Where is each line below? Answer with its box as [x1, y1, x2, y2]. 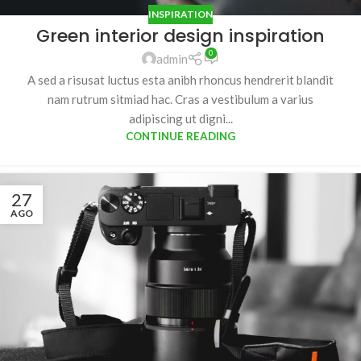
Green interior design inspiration [36, 23, 325, 49]
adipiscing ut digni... [128, 110, 233, 126]
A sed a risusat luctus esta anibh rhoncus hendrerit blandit [27, 72, 334, 87]
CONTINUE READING [126, 129, 235, 143]
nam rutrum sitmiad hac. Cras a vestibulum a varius [48, 91, 313, 106]
